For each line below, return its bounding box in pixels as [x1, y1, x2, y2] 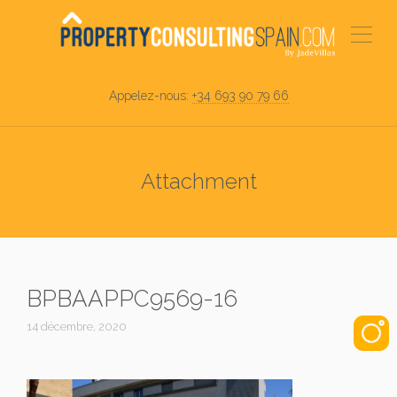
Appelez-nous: [108, 89, 192, 103]
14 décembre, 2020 [27, 320, 127, 333]
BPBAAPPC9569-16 [27, 285, 237, 312]
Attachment [140, 168, 257, 194]
